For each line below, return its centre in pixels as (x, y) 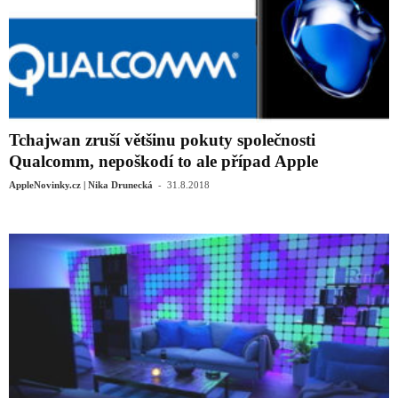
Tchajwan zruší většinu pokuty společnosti (162, 139)
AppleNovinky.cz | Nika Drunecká (81, 184)
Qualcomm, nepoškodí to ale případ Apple (163, 161)
